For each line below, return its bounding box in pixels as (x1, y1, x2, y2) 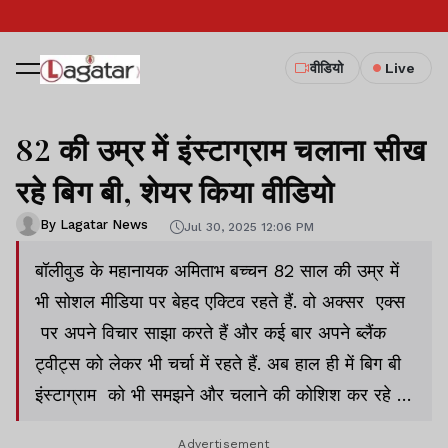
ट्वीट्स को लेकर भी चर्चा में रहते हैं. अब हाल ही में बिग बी (35, 353, 401, 374)
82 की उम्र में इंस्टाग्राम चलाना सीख (16, 129, 426, 169)
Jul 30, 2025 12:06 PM (184, 219, 314, 234)
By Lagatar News (40, 216, 148, 232)
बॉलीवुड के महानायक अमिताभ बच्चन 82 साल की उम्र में (35, 260, 399, 281)
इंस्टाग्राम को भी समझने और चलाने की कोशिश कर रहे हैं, (35, 384, 411, 405)
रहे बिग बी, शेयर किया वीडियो (16, 171, 335, 211)
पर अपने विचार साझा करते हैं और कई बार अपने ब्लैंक (35, 322, 386, 343)
